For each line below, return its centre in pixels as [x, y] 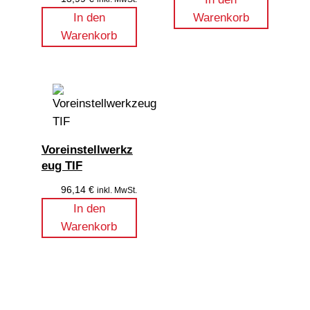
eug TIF [62, 165]
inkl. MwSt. [117, 190]
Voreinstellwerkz [87, 149]
